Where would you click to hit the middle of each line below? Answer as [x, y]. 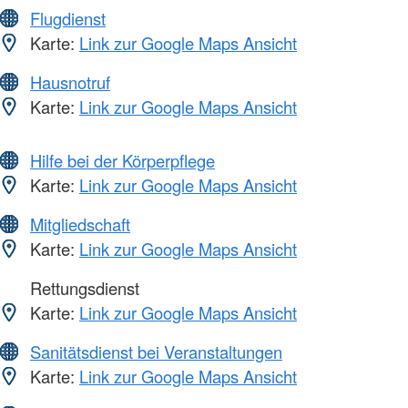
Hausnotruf [70, 82]
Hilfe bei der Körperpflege [122, 161]
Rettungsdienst [82, 288]
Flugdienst [68, 19]
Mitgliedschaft [80, 224]
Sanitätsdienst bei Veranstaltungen [156, 352]
